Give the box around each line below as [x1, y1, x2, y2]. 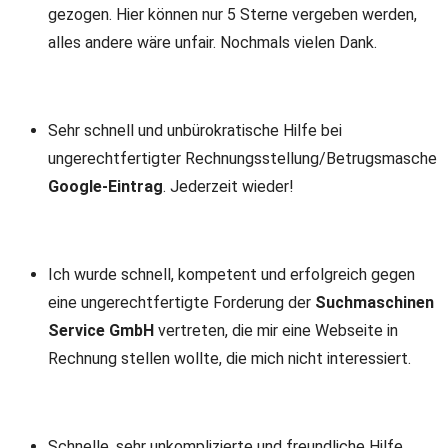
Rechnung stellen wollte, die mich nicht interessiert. [48, 349, 411, 368]
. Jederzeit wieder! [163, 177, 294, 196]
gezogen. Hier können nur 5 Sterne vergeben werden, [48, 5, 417, 24]
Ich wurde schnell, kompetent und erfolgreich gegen [48, 265, 415, 284]
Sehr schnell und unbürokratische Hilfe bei [48, 121, 342, 140]
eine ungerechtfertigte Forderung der [48, 293, 315, 312]
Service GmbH [48, 321, 154, 340]
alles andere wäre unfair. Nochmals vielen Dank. [48, 33, 377, 52]
